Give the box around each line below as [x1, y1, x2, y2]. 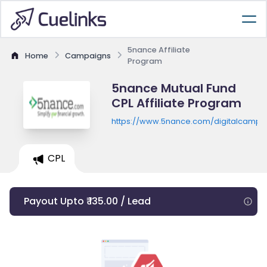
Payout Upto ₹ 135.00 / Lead [24, 194, 151, 208]
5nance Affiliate [128, 45, 190, 55]
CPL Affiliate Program [111, 95, 241, 111]
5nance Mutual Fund [111, 80, 236, 97]
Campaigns [65, 50, 111, 61]
